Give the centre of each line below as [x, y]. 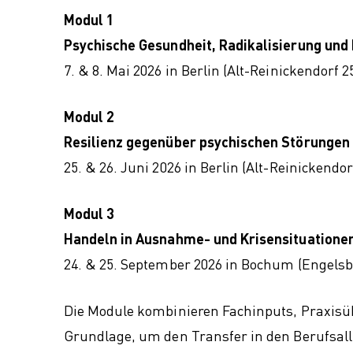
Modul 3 [89, 214]
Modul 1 [89, 20]
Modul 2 [89, 117]
